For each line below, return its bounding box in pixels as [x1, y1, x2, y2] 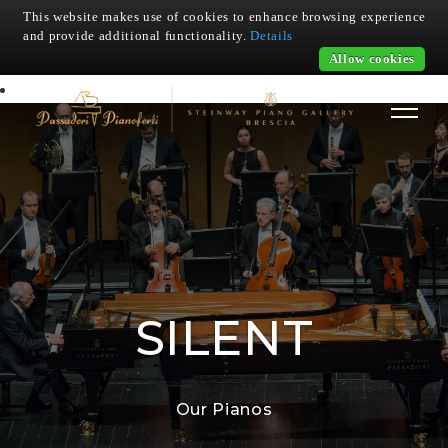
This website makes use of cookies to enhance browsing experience [23, 9, 426, 24]
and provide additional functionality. [23, 28, 251, 43]
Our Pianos [175, 399, 273, 419]
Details [250, 28, 293, 43]
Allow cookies [328, 51, 415, 66]
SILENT [134, 308, 314, 367]
